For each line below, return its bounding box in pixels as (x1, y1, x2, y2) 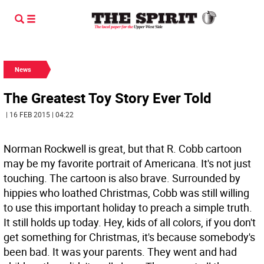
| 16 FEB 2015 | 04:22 (6, 110, 74, 119)
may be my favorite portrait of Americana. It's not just (4, 156, 251, 170)
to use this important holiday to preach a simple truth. (4, 200, 252, 214)
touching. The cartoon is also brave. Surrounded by (4, 171, 240, 185)
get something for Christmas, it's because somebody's (4, 230, 255, 244)
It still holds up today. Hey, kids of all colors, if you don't (4, 215, 256, 229)
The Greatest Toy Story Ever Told (4, 88, 212, 107)
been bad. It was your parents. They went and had (4, 245, 237, 259)
